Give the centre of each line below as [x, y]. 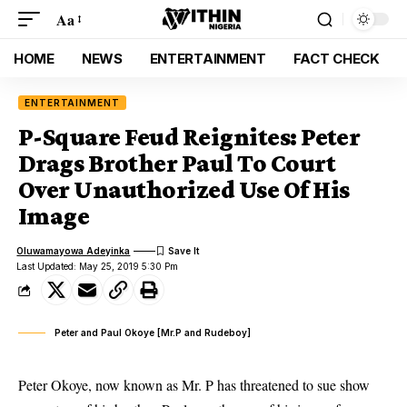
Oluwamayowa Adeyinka [74, 250]
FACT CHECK [336, 58]
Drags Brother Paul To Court [177, 163]
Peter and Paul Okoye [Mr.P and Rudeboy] [153, 333]
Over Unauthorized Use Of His [184, 189]
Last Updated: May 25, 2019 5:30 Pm [98, 266]
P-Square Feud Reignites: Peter [189, 137]
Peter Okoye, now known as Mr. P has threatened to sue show [194, 385]
